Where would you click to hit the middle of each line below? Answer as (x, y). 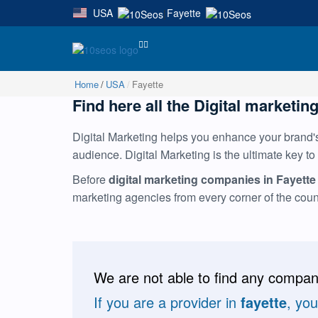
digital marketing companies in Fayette (212, 179)
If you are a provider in (167, 302)
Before (91, 179)
